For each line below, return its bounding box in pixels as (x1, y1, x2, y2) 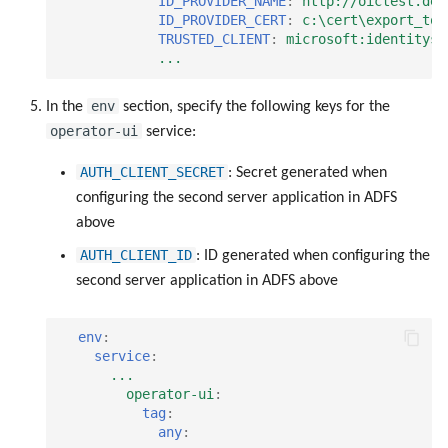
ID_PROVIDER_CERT (158, 12, 286, 29)
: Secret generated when (228, 164, 387, 181)
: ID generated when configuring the (196, 247, 430, 264)
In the (46, 98, 87, 115)
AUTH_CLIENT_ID (80, 246, 192, 263)
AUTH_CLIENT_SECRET (80, 163, 224, 180)
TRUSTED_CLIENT (158, 31, 270, 48)
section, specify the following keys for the (119, 98, 390, 115)
